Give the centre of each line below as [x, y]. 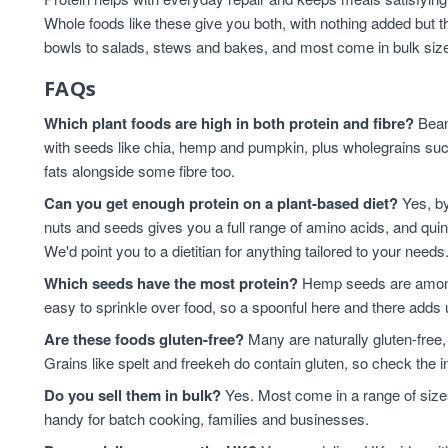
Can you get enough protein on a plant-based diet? [221, 203]
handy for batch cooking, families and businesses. [206, 418]
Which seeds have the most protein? [171, 283]
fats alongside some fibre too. [139, 170]
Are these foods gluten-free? [144, 339]
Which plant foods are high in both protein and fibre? [229, 123]
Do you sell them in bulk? [132, 395]
